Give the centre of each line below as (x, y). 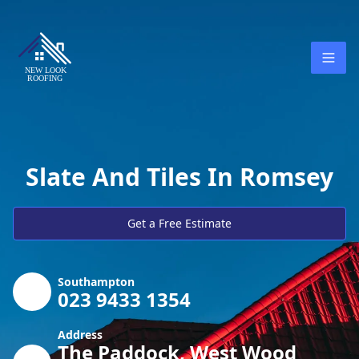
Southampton (96, 282)
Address (80, 335)
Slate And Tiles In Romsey (179, 177)
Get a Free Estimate (179, 223)
